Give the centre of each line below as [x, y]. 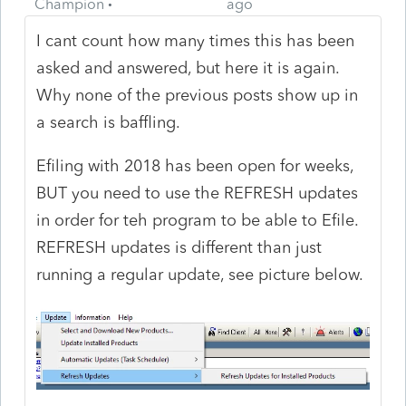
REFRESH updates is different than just [179, 247]
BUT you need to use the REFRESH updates [198, 193]
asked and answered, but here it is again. [191, 68]
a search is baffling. [109, 122]
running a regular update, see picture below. [200, 274]
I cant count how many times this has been [196, 40]
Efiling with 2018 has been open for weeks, [195, 165]
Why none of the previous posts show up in [198, 95]
